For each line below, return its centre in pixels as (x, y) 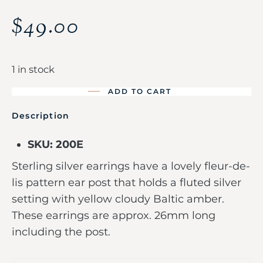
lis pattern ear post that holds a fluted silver (127, 182)
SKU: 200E (55, 144)
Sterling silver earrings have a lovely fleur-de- (131, 166)
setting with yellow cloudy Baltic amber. (119, 199)
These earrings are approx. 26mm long (114, 215)
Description (41, 115)
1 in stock (33, 69)
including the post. (64, 232)
